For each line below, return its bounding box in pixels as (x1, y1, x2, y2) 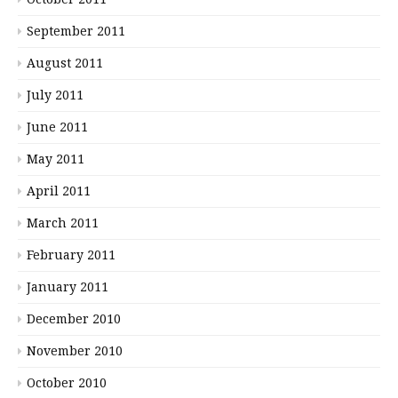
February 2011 (27, 247, 115, 262)
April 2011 (27, 183, 91, 198)
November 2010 (27, 343, 123, 358)
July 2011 (27, 87, 84, 102)
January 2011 (27, 279, 108, 294)
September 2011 (27, 23, 125, 38)
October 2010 (27, 375, 107, 390)
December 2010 (27, 311, 121, 326)
